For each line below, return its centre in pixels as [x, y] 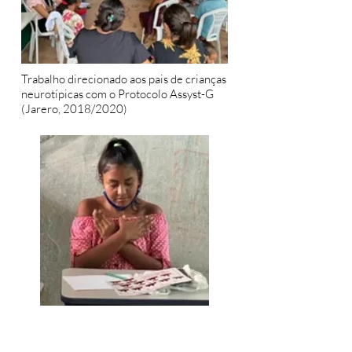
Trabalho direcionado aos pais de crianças [124, 79]
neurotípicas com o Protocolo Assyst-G [117, 94]
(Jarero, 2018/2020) [74, 109]
